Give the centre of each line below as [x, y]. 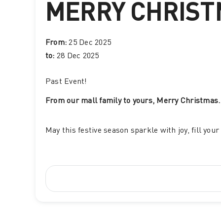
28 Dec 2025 [78, 56]
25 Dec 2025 [90, 43]
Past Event [65, 82]
